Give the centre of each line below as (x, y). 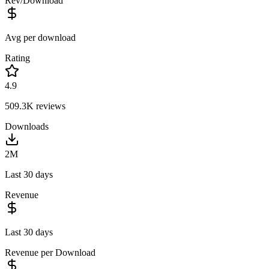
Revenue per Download (50, 252)
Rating (17, 58)
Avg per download (40, 37)
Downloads (27, 126)
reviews (50, 106)
